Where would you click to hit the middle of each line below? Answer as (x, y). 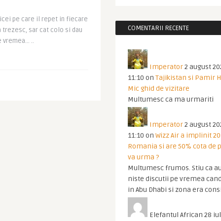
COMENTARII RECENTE (158, 28)
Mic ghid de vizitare (159, 89)
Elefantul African (176, 215)
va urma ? (143, 157)
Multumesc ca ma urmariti (171, 99)
